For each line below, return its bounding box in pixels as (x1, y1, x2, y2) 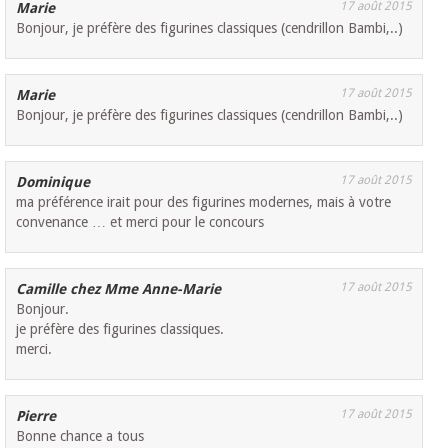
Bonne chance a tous (16, 428, 145, 445)
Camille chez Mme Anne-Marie (16, 281, 222, 298)
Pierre (16, 408, 57, 425)
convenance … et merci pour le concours (16, 214, 265, 231)
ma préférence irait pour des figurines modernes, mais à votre (16, 194, 392, 211)
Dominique (16, 174, 91, 191)
